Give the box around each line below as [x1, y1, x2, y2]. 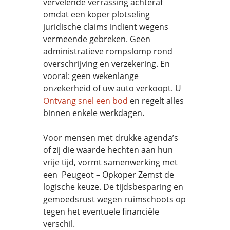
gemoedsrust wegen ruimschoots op [43, 194, 186, 205]
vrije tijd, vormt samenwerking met [43, 157, 178, 168]
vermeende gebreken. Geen [43, 33, 150, 45]
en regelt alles [128, 95, 184, 106]
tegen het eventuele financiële [43, 206, 159, 217]
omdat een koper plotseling [43, 9, 150, 20]
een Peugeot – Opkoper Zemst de [43, 169, 174, 180]
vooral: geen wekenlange [43, 70, 139, 82]
